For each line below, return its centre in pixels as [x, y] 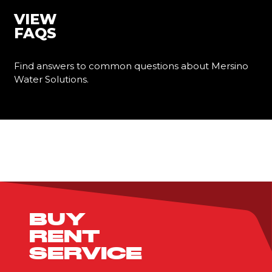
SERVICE [86, 254]
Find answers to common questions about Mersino [131, 66]
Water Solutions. [51, 79]
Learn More [47, 93]
